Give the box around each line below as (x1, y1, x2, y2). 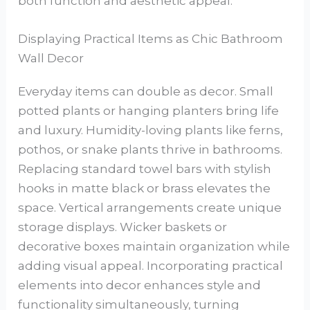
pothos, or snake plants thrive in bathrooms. (18, 143, 283, 157)
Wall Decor (18, 51, 84, 66)
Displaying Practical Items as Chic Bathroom (18, 32, 284, 46)
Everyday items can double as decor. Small (18, 84, 274, 99)
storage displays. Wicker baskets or (18, 220, 228, 235)
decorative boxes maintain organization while (18, 239, 291, 254)
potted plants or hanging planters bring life (18, 104, 280, 118)
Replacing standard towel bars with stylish (18, 162, 272, 176)
